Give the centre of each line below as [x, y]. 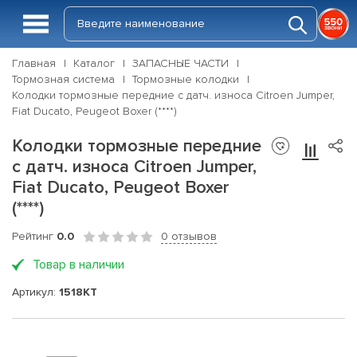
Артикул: [35, 292]
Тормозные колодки [186, 79]
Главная [34, 63]
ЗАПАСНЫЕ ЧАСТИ [180, 63]
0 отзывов [189, 236]
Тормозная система [63, 79]
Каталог [94, 63]
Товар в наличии [78, 265]
